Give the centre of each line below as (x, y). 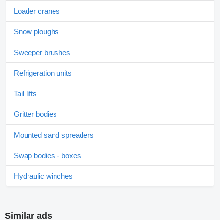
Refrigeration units (43, 73)
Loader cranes (37, 11)
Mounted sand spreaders (54, 135)
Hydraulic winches (43, 176)
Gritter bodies (35, 114)
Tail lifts (25, 94)
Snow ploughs (36, 32)
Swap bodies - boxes (47, 155)
